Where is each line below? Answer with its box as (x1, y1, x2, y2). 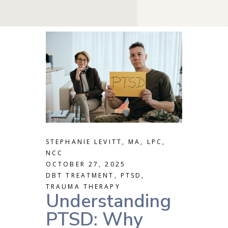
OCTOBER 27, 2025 (46, 159, 126, 168)
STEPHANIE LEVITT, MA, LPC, (46, 137, 166, 146)
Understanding (46, 188, 171, 214)
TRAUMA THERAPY (46, 182, 121, 191)
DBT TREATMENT (46, 170, 115, 180)
